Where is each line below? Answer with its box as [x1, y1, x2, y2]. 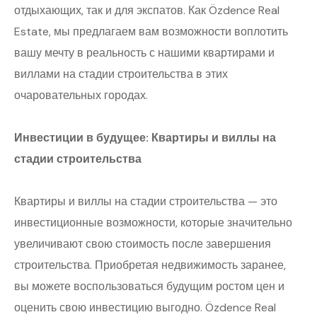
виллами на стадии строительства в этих [14, 67, 228, 82]
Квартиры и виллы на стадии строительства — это [14, 194, 277, 209]
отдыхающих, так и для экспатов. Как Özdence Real [14, 3, 279, 18]
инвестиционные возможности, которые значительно [14, 215, 292, 231]
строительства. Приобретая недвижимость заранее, [14, 258, 286, 273]
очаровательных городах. [14, 88, 148, 103]
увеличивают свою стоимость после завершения [14, 236, 271, 252]
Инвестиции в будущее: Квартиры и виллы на [14, 130, 276, 146]
